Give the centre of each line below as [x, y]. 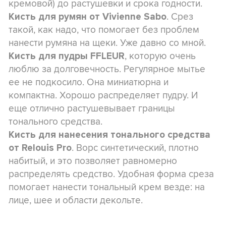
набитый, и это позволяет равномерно [93, 160]
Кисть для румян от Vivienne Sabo [88, 16]
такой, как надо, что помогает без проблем [104, 29]
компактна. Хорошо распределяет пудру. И [103, 95]
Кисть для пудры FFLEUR [67, 56]
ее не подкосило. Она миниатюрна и [89, 81]
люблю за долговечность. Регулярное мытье [107, 68]
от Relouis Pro [40, 148]
